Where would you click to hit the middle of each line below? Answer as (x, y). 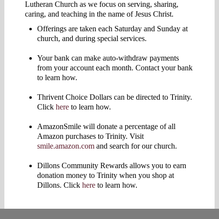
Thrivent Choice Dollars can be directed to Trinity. (114, 97)
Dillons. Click (59, 185)
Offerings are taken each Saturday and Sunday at (112, 28)
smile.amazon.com (66, 146)
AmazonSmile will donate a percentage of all (106, 126)
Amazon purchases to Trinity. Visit (90, 136)
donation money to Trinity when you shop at (105, 175)
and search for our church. (135, 146)
